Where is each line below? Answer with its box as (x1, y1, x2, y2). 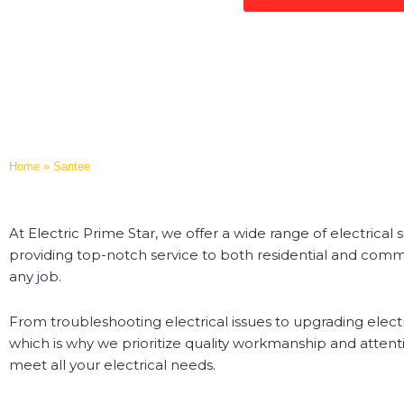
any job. (9, 268, 61, 285)
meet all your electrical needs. (9, 356, 216, 374)
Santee (53, 160, 90, 173)
